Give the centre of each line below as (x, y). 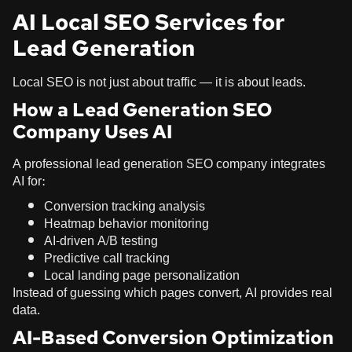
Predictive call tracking (107, 258)
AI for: (29, 181)
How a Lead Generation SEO (143, 109)
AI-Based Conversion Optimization (173, 337)
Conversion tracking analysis (125, 206)
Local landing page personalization (142, 275)
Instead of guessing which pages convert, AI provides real (172, 292)
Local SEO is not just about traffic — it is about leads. (159, 82)
